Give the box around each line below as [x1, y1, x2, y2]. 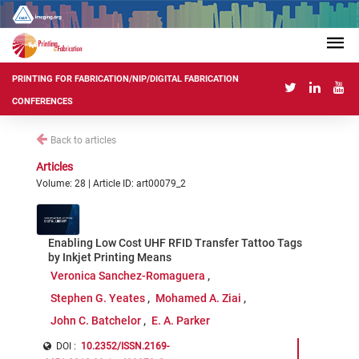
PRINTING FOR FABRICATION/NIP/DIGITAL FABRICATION [12, 74, 239, 85]
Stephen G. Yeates [50, 292, 145, 305]
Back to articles [50, 135, 116, 146]
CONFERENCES [12, 96, 73, 107]
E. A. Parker [151, 314, 211, 327]
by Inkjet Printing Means [48, 251, 171, 264]
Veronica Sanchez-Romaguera [50, 269, 205, 282]
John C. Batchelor [50, 314, 141, 327]
